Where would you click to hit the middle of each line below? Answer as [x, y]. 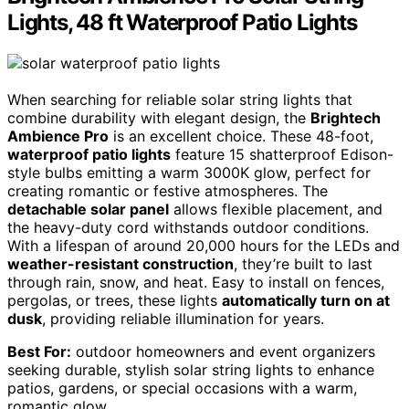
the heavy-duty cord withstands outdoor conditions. [188, 227]
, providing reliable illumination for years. [183, 318]
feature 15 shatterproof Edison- [282, 154]
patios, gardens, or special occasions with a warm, [182, 388]
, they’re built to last [303, 263]
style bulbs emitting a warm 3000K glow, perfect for [189, 172]
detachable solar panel [88, 209]
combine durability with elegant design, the [159, 117]
